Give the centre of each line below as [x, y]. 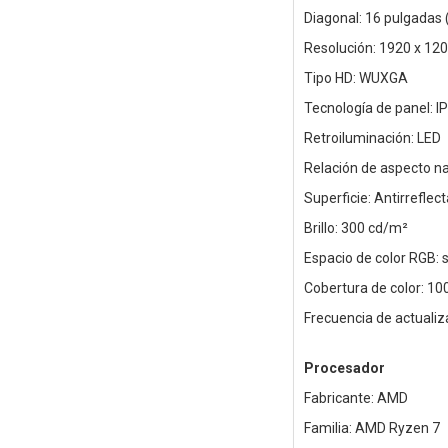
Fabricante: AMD [355, 398]
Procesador [344, 368]
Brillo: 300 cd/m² [355, 228]
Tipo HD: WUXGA [355, 78]
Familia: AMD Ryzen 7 [371, 428]
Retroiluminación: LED [372, 138]
